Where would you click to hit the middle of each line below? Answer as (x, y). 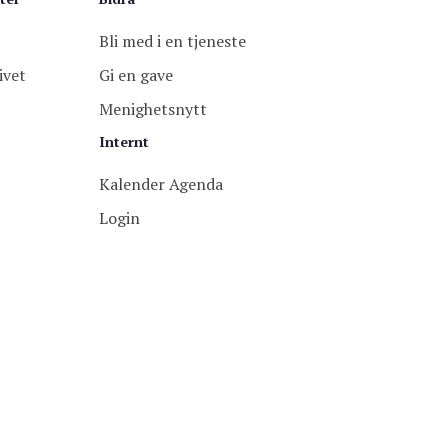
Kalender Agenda (160, 184)
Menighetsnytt (152, 109)
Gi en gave (135, 75)
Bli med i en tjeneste (172, 41)
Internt (123, 142)
